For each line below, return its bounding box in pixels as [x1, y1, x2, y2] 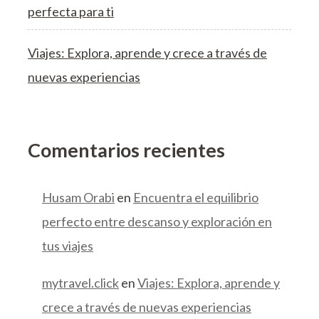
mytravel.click [42, 274, 119, 291]
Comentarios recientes [28, 138, 225, 162]
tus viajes [42, 237, 93, 253]
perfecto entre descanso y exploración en [42, 213, 272, 229]
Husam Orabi [42, 189, 115, 205]
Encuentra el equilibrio [133, 189, 258, 205]
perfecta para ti [28, 4, 114, 20]
